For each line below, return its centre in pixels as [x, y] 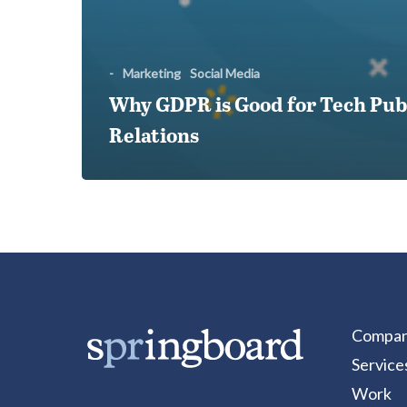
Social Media [225, 73]
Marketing [152, 73]
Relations [154, 137]
